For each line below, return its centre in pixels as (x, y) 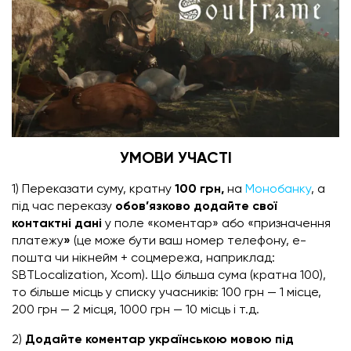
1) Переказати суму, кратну (92, 189)
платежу (38, 241)
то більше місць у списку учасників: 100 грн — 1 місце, (166, 293)
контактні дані (58, 224)
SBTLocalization (58, 275)
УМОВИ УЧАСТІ (175, 159)
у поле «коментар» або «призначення (218, 224)
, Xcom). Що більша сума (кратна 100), (215, 275)
